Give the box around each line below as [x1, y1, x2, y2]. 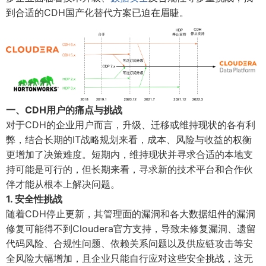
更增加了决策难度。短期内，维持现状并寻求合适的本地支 [6, 148, 253, 161]
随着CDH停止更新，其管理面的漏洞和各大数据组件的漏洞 [6, 208, 255, 220]
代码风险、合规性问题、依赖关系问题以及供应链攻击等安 [6, 237, 253, 250]
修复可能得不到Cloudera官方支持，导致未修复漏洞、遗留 [6, 223, 256, 235]
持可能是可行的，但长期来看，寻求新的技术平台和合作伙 [6, 163, 253, 176]
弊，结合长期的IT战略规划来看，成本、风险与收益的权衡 [6, 134, 252, 146]
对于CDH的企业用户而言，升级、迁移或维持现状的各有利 [6, 119, 255, 131]
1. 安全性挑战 [6, 193, 62, 205]
